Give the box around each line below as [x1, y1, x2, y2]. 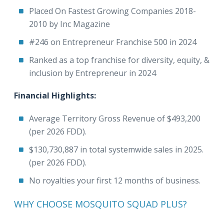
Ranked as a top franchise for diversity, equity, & [29, 54, 209, 65]
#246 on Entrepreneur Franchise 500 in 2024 [29, 36, 196, 47]
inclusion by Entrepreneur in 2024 [29, 67, 156, 78]
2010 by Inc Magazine [29, 18, 110, 29]
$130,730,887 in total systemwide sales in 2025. [29, 144, 203, 155]
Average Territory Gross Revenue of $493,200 [29, 113, 200, 124]
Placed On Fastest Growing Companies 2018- [29, 5, 196, 16]
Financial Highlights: [14, 90, 96, 101]
